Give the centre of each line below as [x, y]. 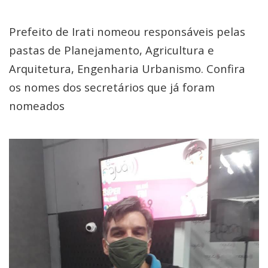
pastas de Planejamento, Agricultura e [112, 50]
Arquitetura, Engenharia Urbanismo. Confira [127, 68]
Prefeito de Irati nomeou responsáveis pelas [127, 31]
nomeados [37, 106]
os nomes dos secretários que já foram [112, 87]
